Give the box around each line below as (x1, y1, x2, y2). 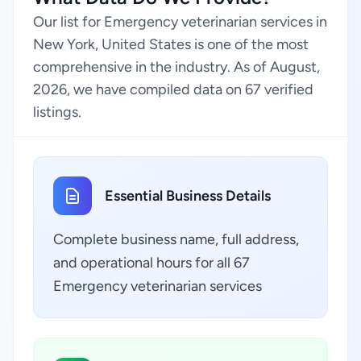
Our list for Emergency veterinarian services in (33, 13, 327, 31)
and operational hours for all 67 (53, 254, 250, 272)
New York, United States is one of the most (33, 35, 309, 53)
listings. (33, 103, 81, 121)
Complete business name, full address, (53, 230, 299, 248)
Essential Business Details (105, 187, 271, 205)
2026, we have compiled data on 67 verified (33, 81, 313, 98)
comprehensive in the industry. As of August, (33, 58, 320, 76)
